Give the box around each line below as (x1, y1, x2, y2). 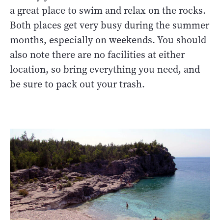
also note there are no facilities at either (10, 48, 185, 61)
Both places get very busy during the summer (10, 18, 209, 32)
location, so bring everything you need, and (10, 62, 200, 76)
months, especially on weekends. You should (10, 33, 206, 47)
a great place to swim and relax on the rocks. (10, 3, 206, 17)
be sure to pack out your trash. (10, 77, 145, 91)
